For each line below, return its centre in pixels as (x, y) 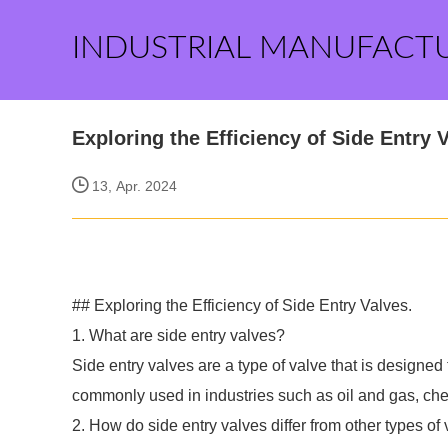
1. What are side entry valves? (178, 335)
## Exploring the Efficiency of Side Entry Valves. (242, 305)
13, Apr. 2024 (132, 186)
